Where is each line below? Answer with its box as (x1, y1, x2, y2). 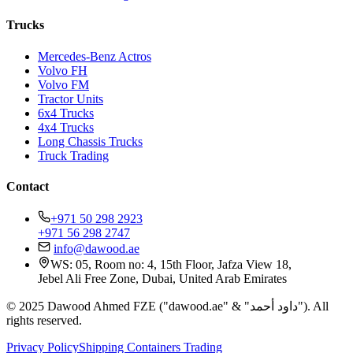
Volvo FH (38, 63, 87, 77)
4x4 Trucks (38, 120, 94, 134)
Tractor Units (38, 91, 103, 106)
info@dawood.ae (54, 242, 139, 256)
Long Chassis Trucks (38, 134, 143, 148)
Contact (6, 179, 49, 193)
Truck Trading (38, 148, 109, 162)
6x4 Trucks (38, 106, 94, 120)
